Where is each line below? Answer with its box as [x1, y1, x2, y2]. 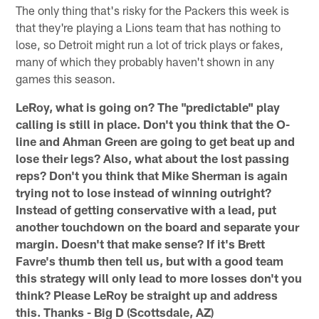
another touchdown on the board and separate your [16, 219, 300, 234]
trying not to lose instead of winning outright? [16, 184, 272, 199]
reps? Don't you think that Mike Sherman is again [16, 167, 288, 182]
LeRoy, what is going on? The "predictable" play [16, 99, 281, 114]
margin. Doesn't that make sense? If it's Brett [16, 236, 266, 251]
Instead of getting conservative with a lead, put [16, 202, 277, 216]
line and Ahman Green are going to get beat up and [16, 133, 296, 148]
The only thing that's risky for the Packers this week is [16, 2, 290, 17]
